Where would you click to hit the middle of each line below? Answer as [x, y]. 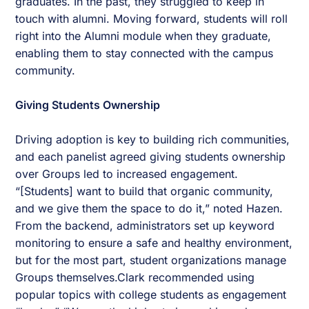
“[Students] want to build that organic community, [144, 191]
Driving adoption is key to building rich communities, [153, 140]
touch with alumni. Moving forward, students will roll [152, 19]
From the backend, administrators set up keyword [145, 226]
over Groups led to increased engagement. [127, 174]
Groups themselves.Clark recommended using [135, 278]
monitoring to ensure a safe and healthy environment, [154, 243]
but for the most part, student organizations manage [151, 260]
